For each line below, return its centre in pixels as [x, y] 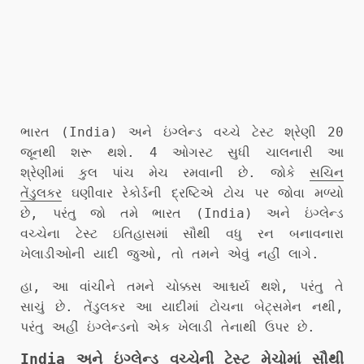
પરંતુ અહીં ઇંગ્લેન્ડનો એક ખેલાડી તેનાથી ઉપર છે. [168, 327]
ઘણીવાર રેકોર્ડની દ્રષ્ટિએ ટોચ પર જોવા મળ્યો [203, 193]
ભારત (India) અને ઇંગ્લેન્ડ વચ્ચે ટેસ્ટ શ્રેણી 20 [182, 132]
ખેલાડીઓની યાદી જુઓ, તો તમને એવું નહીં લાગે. [170, 253]
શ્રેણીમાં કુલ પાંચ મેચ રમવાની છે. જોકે [165, 172]
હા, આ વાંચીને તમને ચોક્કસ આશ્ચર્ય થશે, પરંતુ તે [182, 286]
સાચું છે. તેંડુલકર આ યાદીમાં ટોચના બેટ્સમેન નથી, [182, 306]
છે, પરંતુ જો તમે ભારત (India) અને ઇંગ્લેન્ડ [182, 213]
